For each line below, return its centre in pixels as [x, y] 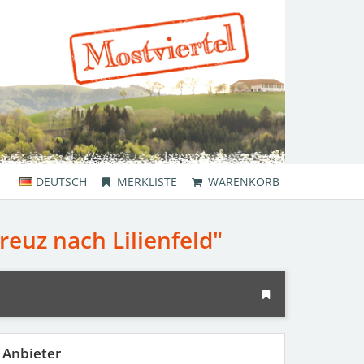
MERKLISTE [147, 181]
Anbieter [31, 353]
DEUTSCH [61, 181]
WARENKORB [244, 181]
